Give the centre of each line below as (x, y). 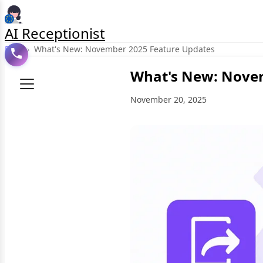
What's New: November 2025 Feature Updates (124, 49)
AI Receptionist (55, 33)
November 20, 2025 (168, 99)
